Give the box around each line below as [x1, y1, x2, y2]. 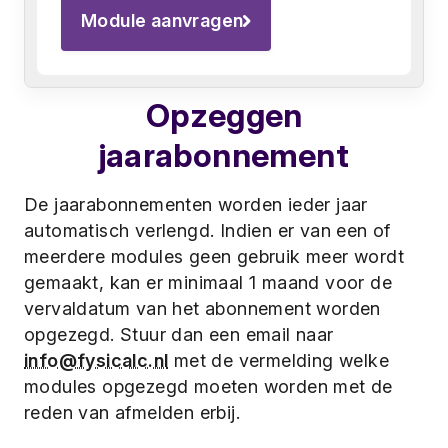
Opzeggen [145, 96, 303, 135]
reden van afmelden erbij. [24, 402, 240, 423]
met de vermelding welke [168, 350, 390, 371]
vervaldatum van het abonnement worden [24, 298, 381, 319]
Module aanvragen [81, 10, 244, 31]
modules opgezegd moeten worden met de [24, 376, 393, 397]
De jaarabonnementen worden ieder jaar [24, 194, 368, 215]
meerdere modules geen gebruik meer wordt [24, 246, 404, 267]
